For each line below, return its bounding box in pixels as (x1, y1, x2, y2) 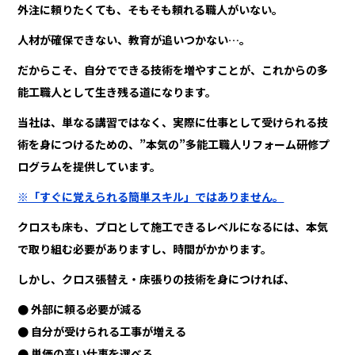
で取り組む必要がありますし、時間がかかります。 (17, 241, 273, 258)
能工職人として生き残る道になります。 (17, 84, 217, 101)
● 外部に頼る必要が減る (17, 301, 143, 318)
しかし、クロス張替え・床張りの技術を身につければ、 (17, 271, 296, 288)
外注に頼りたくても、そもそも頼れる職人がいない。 (17, 2, 284, 18)
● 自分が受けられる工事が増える (17, 323, 187, 340)
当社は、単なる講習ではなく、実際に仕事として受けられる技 (17, 114, 329, 131)
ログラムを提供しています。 (17, 158, 162, 175)
